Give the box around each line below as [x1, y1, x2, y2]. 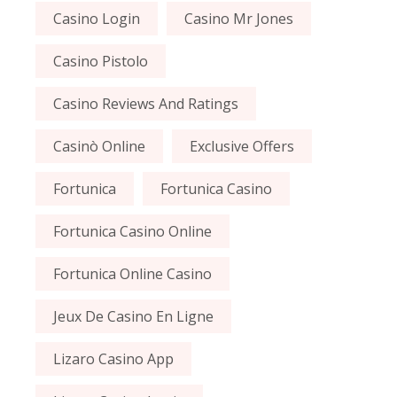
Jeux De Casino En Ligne [53, 307, 214, 327]
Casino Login [53, 9, 141, 29]
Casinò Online [53, 136, 146, 157]
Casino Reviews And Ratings [53, 94, 239, 114]
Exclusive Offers [190, 136, 295, 157]
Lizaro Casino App [53, 349, 175, 370]
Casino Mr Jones [184, 9, 294, 29]
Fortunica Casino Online [53, 222, 213, 242]
